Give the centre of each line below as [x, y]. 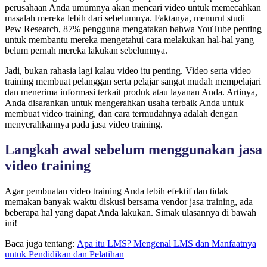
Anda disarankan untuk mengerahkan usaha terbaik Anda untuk [124, 103]
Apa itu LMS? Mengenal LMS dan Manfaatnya [167, 244]
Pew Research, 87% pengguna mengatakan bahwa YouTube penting [133, 29]
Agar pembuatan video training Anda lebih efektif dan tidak [117, 191]
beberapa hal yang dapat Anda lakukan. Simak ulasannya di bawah [131, 213]
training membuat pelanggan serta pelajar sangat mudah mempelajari [133, 82]
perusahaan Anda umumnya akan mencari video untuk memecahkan [133, 8]
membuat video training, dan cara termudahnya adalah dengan [121, 114]
